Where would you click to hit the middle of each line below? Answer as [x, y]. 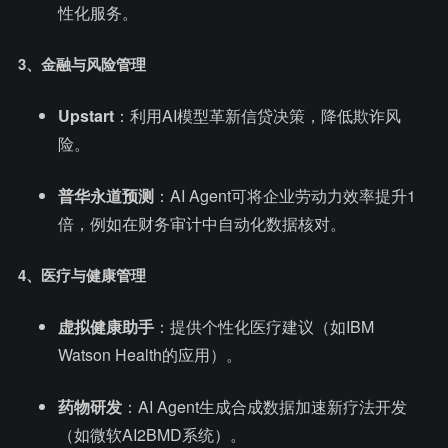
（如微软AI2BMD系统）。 [152, 434]
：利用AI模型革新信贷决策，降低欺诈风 [257, 115]
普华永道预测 [106, 195]
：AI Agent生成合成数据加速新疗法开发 [264, 406]
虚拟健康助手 [106, 326]
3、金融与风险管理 [82, 64]
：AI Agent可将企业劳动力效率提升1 [285, 195]
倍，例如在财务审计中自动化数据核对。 [202, 223]
